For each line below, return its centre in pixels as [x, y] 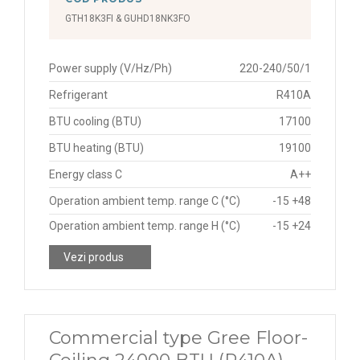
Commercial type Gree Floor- [178, 338]
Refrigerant [78, 95]
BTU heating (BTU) [96, 148]
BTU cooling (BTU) [95, 121]
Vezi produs [94, 257]
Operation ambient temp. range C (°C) [145, 201]
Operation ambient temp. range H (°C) [145, 226]
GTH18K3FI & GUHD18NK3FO [128, 18]
